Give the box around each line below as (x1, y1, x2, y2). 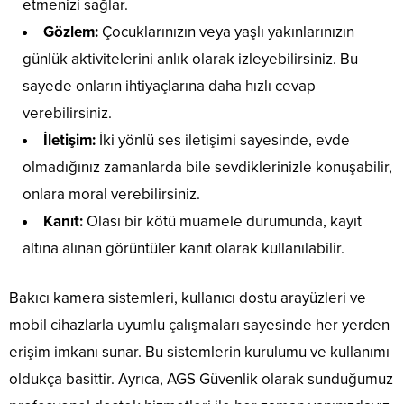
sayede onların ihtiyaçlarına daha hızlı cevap (23, 77, 316, 96)
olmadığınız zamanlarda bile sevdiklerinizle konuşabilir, (23, 158, 392, 178)
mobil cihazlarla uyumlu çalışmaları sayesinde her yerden (9, 316, 390, 335)
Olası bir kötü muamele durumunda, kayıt (83, 212, 362, 232)
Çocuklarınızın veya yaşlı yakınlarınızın (98, 23, 354, 42)
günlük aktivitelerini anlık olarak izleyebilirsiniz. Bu (23, 50, 358, 69)
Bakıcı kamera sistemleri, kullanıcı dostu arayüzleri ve (9, 289, 366, 308)
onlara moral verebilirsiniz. (23, 185, 200, 205)
